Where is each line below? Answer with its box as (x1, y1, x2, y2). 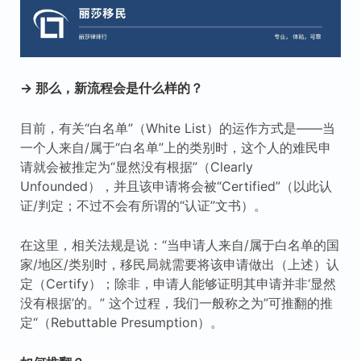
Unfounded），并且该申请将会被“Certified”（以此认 (19, 177, 332, 194)
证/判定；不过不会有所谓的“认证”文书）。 (19, 197, 267, 214)
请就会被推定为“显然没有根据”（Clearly (19, 158, 253, 175)
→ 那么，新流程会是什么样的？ (19, 80, 203, 97)
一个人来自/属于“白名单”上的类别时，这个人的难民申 (19, 139, 331, 156)
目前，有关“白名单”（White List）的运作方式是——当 (19, 119, 335, 136)
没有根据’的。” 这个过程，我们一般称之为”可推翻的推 (19, 295, 333, 312)
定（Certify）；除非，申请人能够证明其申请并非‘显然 (19, 276, 336, 293)
